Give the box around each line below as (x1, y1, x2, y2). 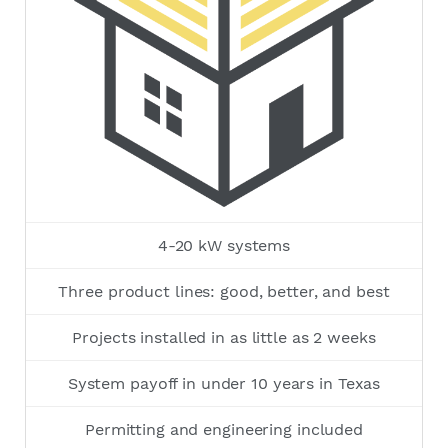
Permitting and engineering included (84, 420, 364, 440)
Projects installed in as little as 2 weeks (72, 328, 376, 348)
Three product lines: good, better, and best (58, 282, 390, 302)
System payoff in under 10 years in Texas (67, 374, 381, 394)
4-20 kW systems (157, 236, 291, 256)
